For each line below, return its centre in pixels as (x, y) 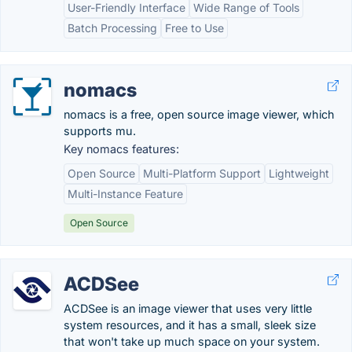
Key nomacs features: (121, 149)
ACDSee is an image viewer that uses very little (188, 308)
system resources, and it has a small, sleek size (190, 325)
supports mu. (100, 131)
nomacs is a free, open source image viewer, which (199, 114)
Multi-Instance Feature (125, 194)
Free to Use (194, 28)
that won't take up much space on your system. (192, 341)
